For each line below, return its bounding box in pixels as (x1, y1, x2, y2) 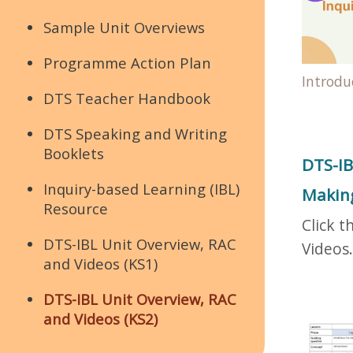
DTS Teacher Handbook (43, 87, 210, 108)
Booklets (43, 143, 104, 163)
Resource (43, 198, 108, 218)
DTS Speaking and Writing (43, 123, 227, 143)
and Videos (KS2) (43, 308, 158, 329)
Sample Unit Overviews (43, 17, 205, 37)
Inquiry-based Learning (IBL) (43, 178, 240, 199)
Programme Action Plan (43, 52, 211, 72)
